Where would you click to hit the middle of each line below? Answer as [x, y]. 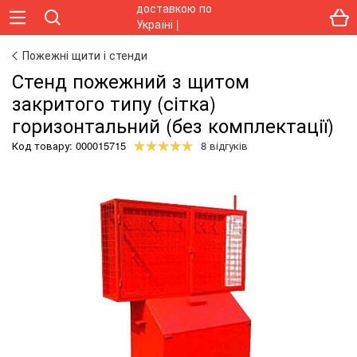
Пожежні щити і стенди [85, 55]
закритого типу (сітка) [114, 102]
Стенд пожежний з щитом [131, 80]
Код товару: [44, 145]
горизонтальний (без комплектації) [173, 125]
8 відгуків [224, 145]
